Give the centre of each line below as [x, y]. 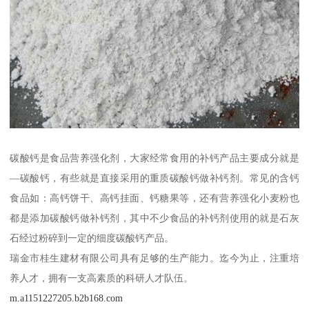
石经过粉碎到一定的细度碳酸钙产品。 [92, 238]
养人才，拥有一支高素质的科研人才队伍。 [102, 278]
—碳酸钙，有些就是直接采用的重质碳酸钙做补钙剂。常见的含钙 [154, 178]
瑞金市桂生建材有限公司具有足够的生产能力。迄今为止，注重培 [154, 258]
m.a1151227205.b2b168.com [67, 298]
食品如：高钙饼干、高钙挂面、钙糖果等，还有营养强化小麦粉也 [154, 198]
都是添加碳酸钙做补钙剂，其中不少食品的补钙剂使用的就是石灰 [154, 218]
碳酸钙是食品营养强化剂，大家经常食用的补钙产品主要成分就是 [154, 158]
